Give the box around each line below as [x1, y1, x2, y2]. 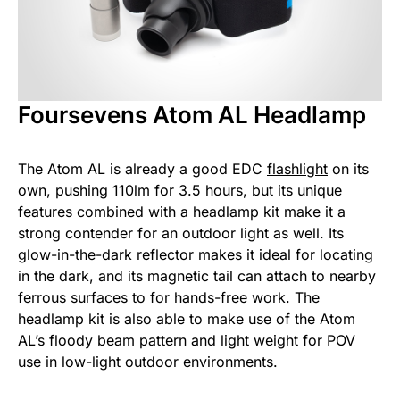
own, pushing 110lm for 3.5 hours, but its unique [18, 180, 342, 199]
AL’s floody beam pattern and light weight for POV [18, 330, 355, 349]
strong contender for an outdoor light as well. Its [18, 223, 344, 242]
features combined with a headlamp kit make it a [18, 202, 346, 221]
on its [328, 159, 369, 178]
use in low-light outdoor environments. [18, 352, 278, 371]
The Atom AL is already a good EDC [18, 159, 267, 178]
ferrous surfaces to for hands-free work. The [18, 287, 320, 306]
